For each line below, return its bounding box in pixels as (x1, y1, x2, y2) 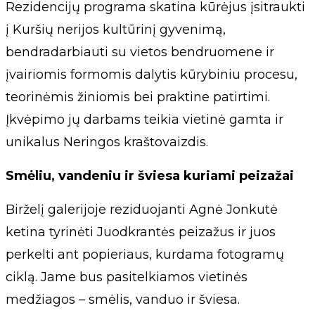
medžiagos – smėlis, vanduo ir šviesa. (6, 291, 240, 307)
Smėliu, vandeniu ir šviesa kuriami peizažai (6, 167, 294, 184)
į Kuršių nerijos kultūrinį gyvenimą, (6, 21, 226, 37)
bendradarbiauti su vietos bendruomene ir (6, 44, 274, 60)
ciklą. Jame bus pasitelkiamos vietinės (6, 269, 247, 285)
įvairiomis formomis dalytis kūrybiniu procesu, (6, 66, 297, 82)
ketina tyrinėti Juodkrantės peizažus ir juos (6, 224, 276, 240)
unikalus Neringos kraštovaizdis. (6, 134, 208, 150)
